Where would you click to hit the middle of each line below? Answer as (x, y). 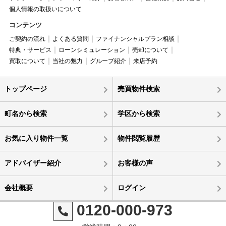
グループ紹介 (108, 61)
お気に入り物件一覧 (36, 138)
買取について (27, 61)
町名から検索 (25, 113)
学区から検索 (138, 113)
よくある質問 (70, 39)
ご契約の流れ (27, 39)
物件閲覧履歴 (138, 138)
